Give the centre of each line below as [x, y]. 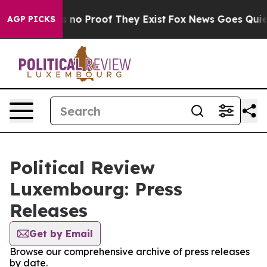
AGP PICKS [31, 19]
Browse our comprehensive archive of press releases [130, 252]
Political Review [82, 167]
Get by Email [61, 234]
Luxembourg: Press [96, 189]
